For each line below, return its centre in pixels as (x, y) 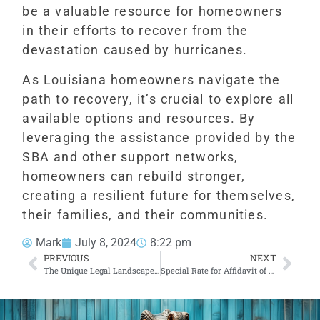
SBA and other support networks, (130, 156)
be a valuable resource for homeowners (152, 11)
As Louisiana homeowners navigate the (151, 79)
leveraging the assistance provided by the (159, 137)
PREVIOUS (67, 257)
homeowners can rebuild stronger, (134, 176)
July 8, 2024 (106, 242)
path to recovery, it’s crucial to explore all (158, 99)
